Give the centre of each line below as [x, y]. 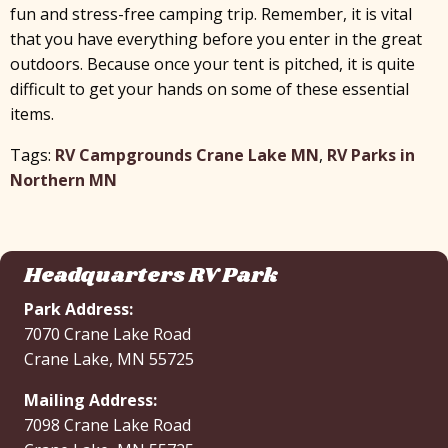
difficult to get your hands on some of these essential [209, 89]
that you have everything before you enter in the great [216, 39]
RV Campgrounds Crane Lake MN [187, 155]
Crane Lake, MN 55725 [109, 359]
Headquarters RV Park [151, 276]
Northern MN [63, 180]
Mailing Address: [90, 400]
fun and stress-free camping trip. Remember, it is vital [211, 14]
